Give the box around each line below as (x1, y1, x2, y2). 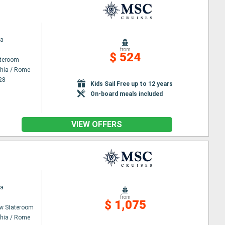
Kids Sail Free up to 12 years (90, 80, 173, 87)
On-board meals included (90, 90, 163, 97)
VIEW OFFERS (71, 120, 122, 129)
